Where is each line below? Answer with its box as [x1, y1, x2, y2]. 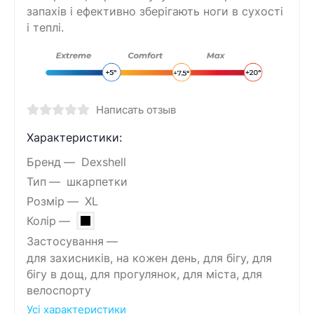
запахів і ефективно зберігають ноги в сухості [27, 4, 283, 18]
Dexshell [81, 155, 126, 169]
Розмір [27, 194, 64, 208]
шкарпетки [66, 175, 128, 189]
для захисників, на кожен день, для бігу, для [27, 252, 272, 266]
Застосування [27, 234, 104, 248]
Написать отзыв [95, 103, 176, 116]
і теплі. [27, 20, 64, 34]
